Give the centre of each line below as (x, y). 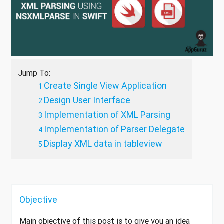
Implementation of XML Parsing (107, 115)
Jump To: (34, 73)
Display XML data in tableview (103, 144)
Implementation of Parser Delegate (114, 129)
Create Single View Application (105, 86)
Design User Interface (87, 100)
